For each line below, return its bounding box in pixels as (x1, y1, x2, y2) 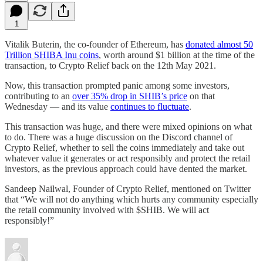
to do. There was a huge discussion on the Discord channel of (5, 131, 232, 142)
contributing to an (5, 90, 72, 101)
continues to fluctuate (110, 101, 189, 112)
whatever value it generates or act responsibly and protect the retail (5, 153, 250, 163)
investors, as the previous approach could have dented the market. (5, 163, 247, 174)
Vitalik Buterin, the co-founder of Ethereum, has (5, 39, 186, 49)
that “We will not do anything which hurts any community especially (5, 194, 258, 204)
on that (187, 90, 215, 101)
